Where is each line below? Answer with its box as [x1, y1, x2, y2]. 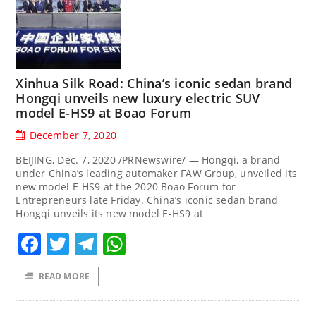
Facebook [41, 228, 145, 259]
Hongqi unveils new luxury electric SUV [16, 90, 260, 107]
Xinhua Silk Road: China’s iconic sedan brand [16, 75, 293, 92]
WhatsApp [126, 228, 238, 259]
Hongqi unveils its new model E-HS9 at [16, 207, 204, 221]
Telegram [97, 228, 200, 259]
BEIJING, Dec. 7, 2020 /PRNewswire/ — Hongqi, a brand [16, 153, 281, 167]
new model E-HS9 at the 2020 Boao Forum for [16, 180, 236, 194]
